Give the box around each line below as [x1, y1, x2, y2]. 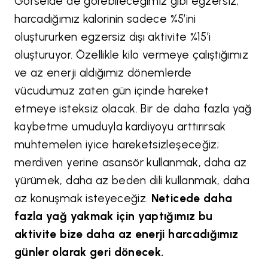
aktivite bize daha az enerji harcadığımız [14, 227, 239, 241]
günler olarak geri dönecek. [14, 245, 167, 259]
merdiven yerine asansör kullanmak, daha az [14, 155, 247, 169]
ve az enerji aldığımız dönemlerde [14, 65, 192, 80]
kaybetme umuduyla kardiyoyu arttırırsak [14, 119, 226, 133]
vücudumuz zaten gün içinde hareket [14, 83, 209, 98]
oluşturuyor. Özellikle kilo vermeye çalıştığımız [14, 47, 248, 62]
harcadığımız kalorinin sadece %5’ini [14, 11, 196, 26]
